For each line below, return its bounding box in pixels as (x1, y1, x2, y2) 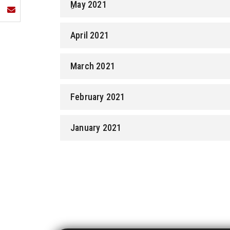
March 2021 (70, 61, 115, 72)
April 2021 (70, 30, 109, 41)
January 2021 (70, 122, 122, 133)
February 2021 (70, 91, 125, 103)
